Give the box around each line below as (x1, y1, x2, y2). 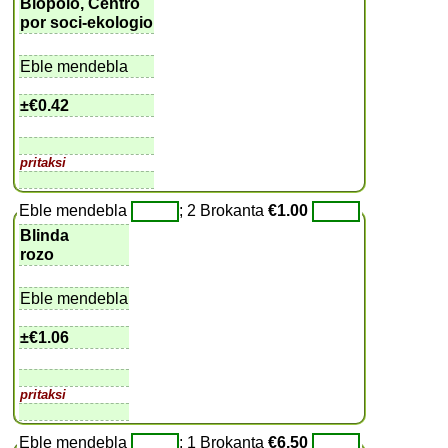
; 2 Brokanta (179, 201, 269, 219)
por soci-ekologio (20, 13, 154, 31)
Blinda (20, 226, 70, 244)
